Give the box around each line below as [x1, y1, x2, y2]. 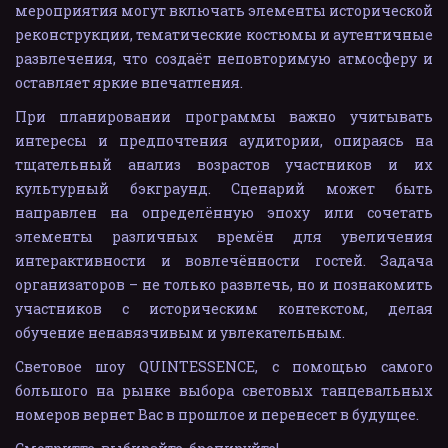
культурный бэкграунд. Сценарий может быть [15, 179, 433, 198]
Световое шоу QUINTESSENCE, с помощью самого [14, 357, 433, 376]
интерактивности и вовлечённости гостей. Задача [15, 251, 433, 270]
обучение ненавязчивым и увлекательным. [15, 323, 345, 342]
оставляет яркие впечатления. [15, 73, 243, 92]
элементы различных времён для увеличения [15, 227, 433, 246]
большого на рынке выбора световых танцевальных [15, 381, 433, 400]
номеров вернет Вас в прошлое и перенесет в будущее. [15, 405, 419, 424]
